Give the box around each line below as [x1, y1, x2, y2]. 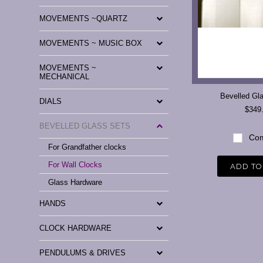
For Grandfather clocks [48, 143, 127, 151]
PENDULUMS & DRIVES [39, 248, 126, 257]
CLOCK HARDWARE [39, 224, 112, 232]
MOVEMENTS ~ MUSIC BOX [39, 39, 143, 48]
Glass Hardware [48, 178, 103, 187]
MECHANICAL [39, 72, 90, 81]
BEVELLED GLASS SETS [39, 122, 131, 130]
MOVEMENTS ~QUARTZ [39, 14, 128, 23]
